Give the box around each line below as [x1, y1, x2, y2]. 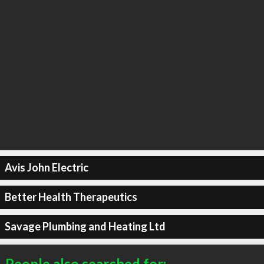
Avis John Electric [4, 161, 88, 174]
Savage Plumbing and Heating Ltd [4, 220, 166, 233]
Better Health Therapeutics [4, 190, 137, 203]
